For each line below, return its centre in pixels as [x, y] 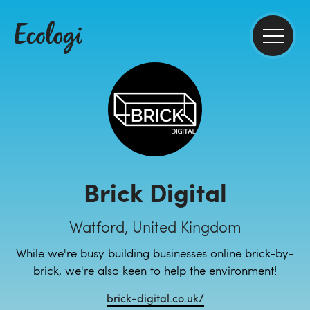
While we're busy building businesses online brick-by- [155, 253]
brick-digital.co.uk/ [155, 298]
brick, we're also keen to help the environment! [155, 270]
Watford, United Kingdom [155, 226]
